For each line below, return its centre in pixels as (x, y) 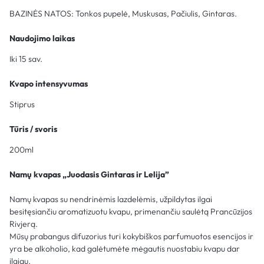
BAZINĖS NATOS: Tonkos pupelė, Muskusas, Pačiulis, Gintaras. (123, 13)
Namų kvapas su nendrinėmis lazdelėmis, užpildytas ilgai (111, 199)
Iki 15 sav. (26, 59)
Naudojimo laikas (42, 38)
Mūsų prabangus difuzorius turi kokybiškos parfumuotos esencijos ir (131, 236)
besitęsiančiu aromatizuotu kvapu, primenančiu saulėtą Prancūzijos (131, 211)
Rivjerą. (24, 224)
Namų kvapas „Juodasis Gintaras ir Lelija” (89, 174)
